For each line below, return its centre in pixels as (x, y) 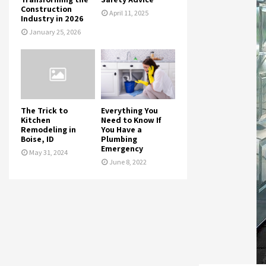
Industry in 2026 (52, 19)
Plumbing (119, 139)
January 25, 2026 (55, 32)
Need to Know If (131, 120)
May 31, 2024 (48, 152)
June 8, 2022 (128, 161)
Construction (46, 9)
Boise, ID (37, 139)
